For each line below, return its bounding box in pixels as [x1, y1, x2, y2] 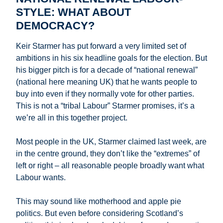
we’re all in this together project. [16, 113, 127, 122]
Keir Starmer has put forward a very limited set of [16, 42, 186, 51]
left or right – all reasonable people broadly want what [16, 161, 204, 170]
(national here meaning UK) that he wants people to [16, 78, 197, 87]
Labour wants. [16, 173, 66, 182]
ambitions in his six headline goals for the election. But [16, 54, 207, 63]
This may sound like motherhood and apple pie [16, 197, 181, 206]
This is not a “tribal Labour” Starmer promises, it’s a [16, 102, 195, 111]
